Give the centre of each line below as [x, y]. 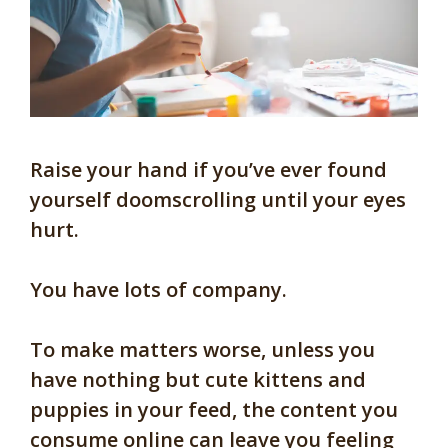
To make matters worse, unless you [202, 350]
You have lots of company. [161, 290]
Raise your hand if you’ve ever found [208, 170]
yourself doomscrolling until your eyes [218, 200]
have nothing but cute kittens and [198, 380]
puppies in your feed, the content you [214, 410]
